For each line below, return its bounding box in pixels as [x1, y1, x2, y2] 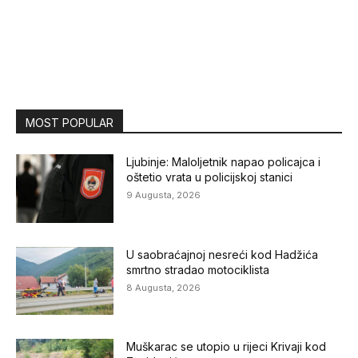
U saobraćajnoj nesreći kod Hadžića [126, 247, 319, 261]
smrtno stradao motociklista [126, 262, 270, 276]
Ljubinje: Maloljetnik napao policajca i [126, 154, 321, 169]
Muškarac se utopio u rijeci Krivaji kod [126, 340, 327, 354]
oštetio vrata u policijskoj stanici [126, 169, 293, 184]
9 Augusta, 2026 [126, 189, 201, 201]
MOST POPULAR [26, 115, 113, 129]
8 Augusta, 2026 [126, 281, 201, 293]
